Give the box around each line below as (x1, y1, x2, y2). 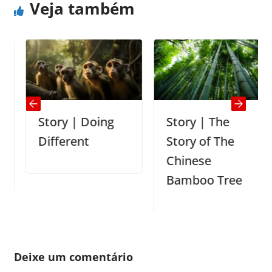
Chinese (154, 152, 200, 169)
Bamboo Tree (154, 171, 231, 188)
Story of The (154, 132, 223, 149)
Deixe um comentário (13, 249, 133, 264)
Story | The (154, 113, 218, 130)
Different (26, 132, 78, 149)
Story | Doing (26, 113, 103, 130)
